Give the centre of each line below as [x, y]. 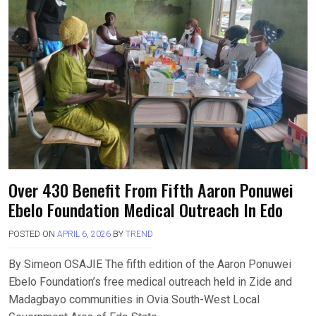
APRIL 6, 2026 [84, 235]
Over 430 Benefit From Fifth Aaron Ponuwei [151, 190]
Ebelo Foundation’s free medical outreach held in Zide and [150, 282]
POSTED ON [33, 235]
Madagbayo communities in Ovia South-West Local [134, 300]
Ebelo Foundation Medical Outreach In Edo [146, 210]
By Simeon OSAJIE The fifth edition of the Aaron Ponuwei [150, 265]
